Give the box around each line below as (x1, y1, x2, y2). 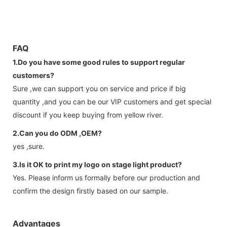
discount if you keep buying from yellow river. (13, 110, 163, 119)
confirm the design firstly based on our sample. (13, 186, 168, 195)
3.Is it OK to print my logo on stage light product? (13, 160, 182, 169)
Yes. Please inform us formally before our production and (13, 173, 200, 182)
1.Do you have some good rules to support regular (13, 57, 185, 66)
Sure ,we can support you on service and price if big (13, 84, 186, 93)
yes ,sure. (13, 141, 45, 150)
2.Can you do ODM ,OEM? (13, 128, 102, 137)
